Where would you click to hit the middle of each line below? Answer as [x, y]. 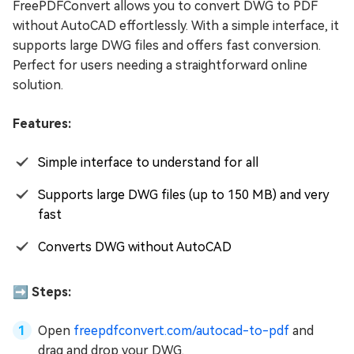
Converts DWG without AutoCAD [135, 247]
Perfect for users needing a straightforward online [160, 65]
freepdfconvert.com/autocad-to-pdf [181, 330]
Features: [42, 123]
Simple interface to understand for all [148, 162]
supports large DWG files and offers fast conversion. [167, 45]
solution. [38, 85]
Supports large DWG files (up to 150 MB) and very [184, 194]
